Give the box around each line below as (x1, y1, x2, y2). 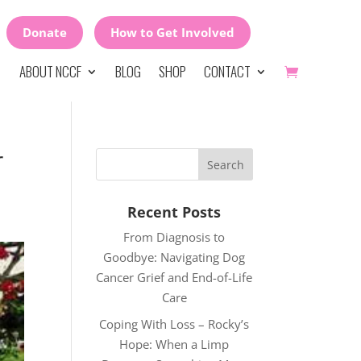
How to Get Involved (110, 24, 235, 40)
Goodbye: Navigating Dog (103, 249, 246, 265)
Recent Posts (127, 202, 222, 222)
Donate (23, 24, 68, 40)
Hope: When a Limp (119, 335, 230, 352)
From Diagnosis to (123, 229, 226, 245)
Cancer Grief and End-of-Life (96, 269, 253, 285)
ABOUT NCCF (19, 61, 81, 81)
